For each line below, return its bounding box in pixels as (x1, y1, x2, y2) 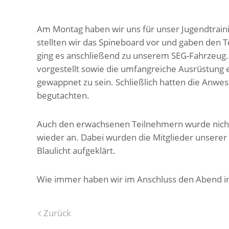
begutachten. (37, 89, 89, 101)
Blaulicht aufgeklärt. (37, 145, 116, 156)
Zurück (41, 207, 71, 219)
